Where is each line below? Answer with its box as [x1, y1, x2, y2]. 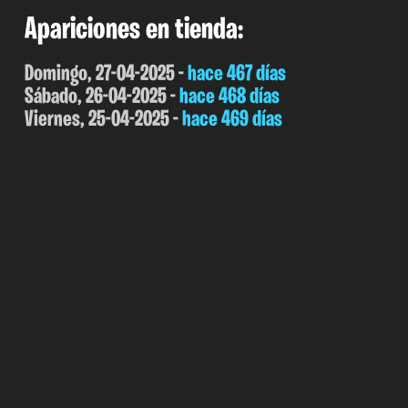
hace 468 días [178, 85, 280, 108]
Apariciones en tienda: [24, 14, 243, 46]
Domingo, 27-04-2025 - [24, 62, 188, 86]
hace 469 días [181, 107, 282, 131]
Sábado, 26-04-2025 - [24, 85, 179, 108]
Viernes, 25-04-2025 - [24, 107, 182, 131]
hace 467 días [187, 62, 286, 86]
